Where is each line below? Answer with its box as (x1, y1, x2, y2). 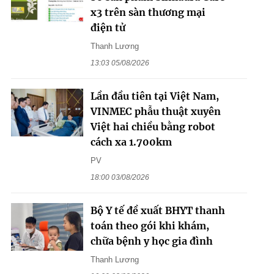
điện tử (90, 21, 125, 34)
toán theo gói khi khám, (90, 219, 209, 232)
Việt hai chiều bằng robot (90, 120, 215, 133)
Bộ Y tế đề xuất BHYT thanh (90, 204, 225, 217)
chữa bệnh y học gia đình (90, 234, 213, 247)
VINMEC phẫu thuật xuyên (90, 105, 221, 117)
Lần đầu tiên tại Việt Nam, (90, 89, 219, 102)
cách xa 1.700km (90, 135, 172, 148)
